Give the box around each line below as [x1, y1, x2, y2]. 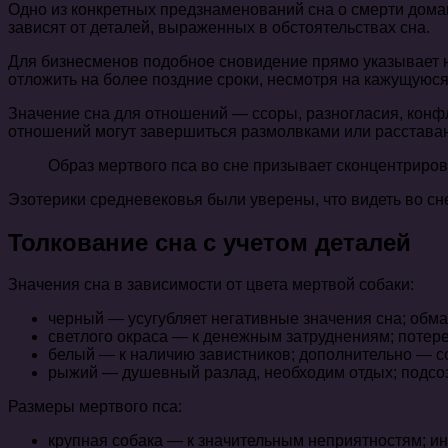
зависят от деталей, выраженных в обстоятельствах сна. [8, 18, 430, 36]
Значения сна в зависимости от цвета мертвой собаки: [8, 276, 414, 294]
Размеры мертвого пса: [8, 398, 182, 416]
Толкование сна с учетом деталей [8, 228, 411, 256]
